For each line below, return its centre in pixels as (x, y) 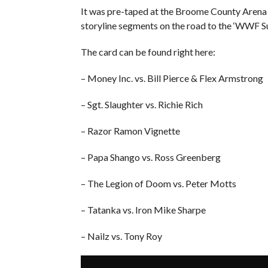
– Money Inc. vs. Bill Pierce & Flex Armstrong (172, 78)
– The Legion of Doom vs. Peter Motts (158, 183)
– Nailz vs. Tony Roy (121, 236)
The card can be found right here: (148, 51)
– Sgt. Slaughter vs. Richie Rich (141, 104)
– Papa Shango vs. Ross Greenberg (150, 157)
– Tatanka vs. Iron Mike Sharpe (143, 209)
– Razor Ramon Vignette (130, 130)
